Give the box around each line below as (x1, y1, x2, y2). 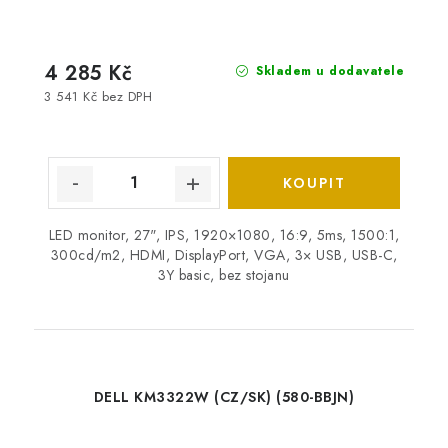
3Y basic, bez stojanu (158, 264, 290, 285)
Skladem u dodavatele (251, 61, 404, 80)
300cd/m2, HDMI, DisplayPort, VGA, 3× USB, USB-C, (50, 244, 398, 265)
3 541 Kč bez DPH (44, 86, 152, 106)
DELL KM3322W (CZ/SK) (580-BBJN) (93, 386, 355, 407)
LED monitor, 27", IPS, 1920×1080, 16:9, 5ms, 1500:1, (48, 224, 400, 245)
